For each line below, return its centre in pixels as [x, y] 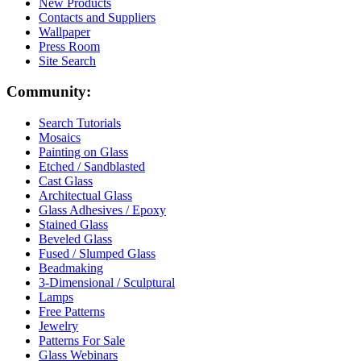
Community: [49, 92]
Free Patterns [72, 311]
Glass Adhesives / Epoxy [102, 210]
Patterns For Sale [82, 340]
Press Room [69, 46]
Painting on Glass [83, 151]
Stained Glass [73, 224]
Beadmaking [71, 268]
